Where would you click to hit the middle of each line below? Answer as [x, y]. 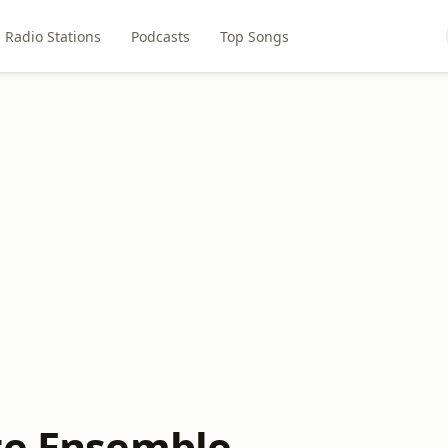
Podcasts [160, 36]
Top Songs [254, 36]
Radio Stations [52, 36]
